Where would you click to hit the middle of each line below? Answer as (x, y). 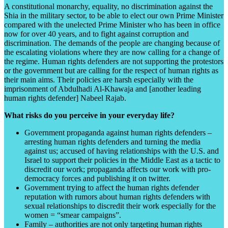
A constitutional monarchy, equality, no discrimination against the (108, 6)
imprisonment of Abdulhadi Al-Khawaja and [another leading (103, 89)
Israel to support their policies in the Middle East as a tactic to (122, 160)
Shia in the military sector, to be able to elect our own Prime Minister (114, 15)
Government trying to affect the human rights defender (112, 187)
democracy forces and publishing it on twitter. (97, 178)
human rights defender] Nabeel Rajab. (65, 98)
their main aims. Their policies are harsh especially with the (99, 79)
